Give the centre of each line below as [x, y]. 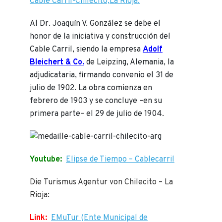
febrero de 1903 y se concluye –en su [96, 101]
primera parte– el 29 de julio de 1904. [97, 114]
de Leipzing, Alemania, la [129, 63]
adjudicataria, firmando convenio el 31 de [102, 76]
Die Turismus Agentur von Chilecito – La [101, 183]
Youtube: [46, 160]
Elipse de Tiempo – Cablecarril [120, 160]
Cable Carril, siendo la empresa [86, 50]
